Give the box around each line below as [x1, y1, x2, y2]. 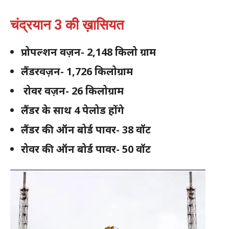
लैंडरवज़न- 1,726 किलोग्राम [21, 64, 138, 79]
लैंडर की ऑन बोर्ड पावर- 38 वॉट [21, 123, 156, 137]
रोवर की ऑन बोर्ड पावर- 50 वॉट [21, 142, 151, 156]
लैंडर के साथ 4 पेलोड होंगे [21, 103, 127, 118]
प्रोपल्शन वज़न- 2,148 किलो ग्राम [21, 45, 158, 59]
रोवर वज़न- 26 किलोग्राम [21, 84, 124, 98]
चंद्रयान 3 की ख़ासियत [10, 17, 124, 34]
